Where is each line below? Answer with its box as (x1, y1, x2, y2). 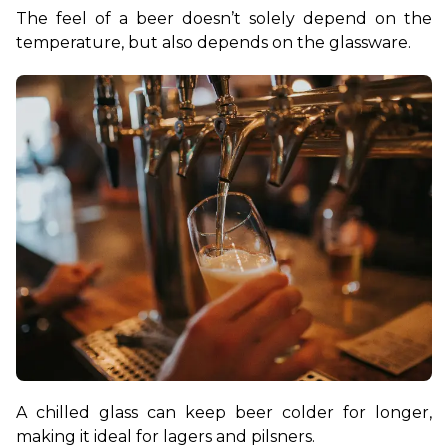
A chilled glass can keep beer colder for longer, (16, 402, 432, 422)
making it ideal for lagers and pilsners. (16, 426, 315, 446)
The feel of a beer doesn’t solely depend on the (16, 8, 432, 28)
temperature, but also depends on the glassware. (16, 32, 411, 52)
